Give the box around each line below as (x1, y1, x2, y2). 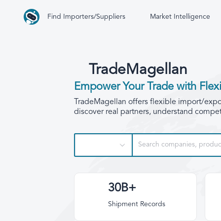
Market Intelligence (150, 13, 212, 21)
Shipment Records (108, 201, 165, 208)
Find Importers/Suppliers (47, 13, 127, 21)
